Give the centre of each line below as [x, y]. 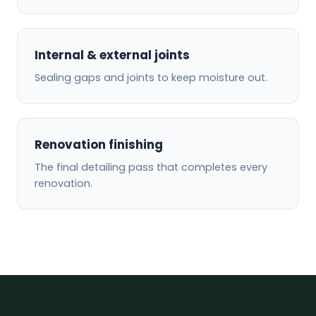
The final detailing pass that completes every [151, 167]
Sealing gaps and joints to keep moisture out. [151, 77]
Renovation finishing [99, 144]
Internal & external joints [112, 55]
